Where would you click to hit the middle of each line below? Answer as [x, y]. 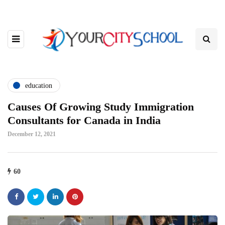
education [39, 85]
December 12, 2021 [32, 134]
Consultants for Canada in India [84, 121]
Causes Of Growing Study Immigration [101, 107]
